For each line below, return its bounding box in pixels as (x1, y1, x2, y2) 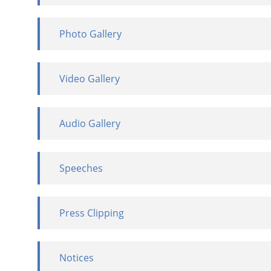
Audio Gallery (59, 116, 120, 130)
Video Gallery (59, 71, 120, 85)
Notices (59, 250, 94, 264)
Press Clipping (59, 206, 124, 220)
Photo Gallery (59, 27, 122, 41)
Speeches (59, 161, 103, 175)
